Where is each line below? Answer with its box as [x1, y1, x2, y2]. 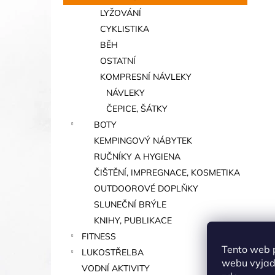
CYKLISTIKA [100, 23, 149, 34]
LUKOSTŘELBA [82, 247, 144, 258]
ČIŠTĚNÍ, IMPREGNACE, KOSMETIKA [94, 167, 240, 178]
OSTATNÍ [100, 55, 136, 66]
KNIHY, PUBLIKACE [94, 215, 172, 226]
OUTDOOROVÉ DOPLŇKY [94, 183, 198, 194]
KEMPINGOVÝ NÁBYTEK [94, 135, 192, 146]
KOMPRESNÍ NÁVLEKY [100, 71, 192, 82]
